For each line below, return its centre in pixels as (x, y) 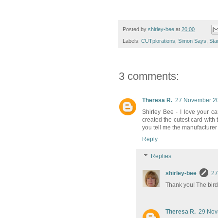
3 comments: (149, 76)
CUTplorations (158, 41)
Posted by (135, 29)
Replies (161, 156)
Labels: (132, 41)
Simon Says (192, 41)
